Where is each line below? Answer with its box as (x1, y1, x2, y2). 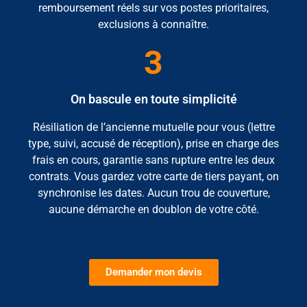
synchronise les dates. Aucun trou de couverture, (37, 186, 270, 200)
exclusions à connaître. (98, 18, 209, 32)
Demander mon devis (105, 266, 202, 279)
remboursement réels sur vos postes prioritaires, (38, 1, 269, 15)
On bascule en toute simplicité (70, 92, 237, 107)
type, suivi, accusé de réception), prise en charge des (28, 137, 279, 151)
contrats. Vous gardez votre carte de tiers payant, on (28, 170, 279, 184)
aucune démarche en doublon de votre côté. (48, 203, 259, 217)
